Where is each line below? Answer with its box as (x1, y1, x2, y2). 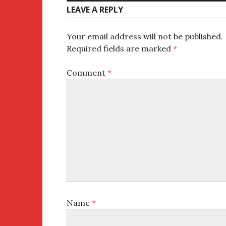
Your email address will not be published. (67, 31, 223, 41)
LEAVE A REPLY (67, 4, 123, 15)
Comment (67, 68, 107, 78)
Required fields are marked (67, 43, 173, 53)
